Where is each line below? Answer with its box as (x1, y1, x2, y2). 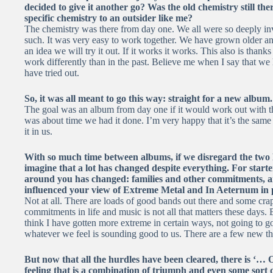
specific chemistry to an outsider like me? (24, 13, 193, 24)
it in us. (24, 126, 52, 137)
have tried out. (24, 68, 79, 79)
